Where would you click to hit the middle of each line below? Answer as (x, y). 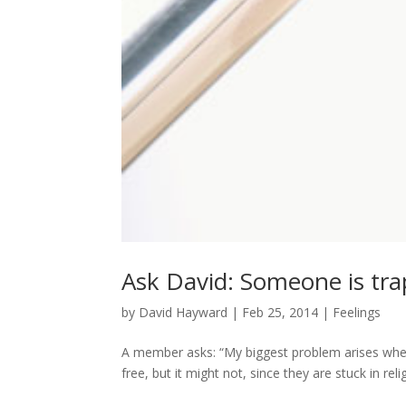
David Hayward (184, 312)
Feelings (357, 312)
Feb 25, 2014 (280, 312)
